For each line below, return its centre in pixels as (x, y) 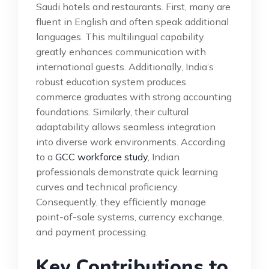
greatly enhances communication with (121, 51)
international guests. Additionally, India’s (125, 66)
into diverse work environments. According (131, 141)
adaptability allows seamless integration (126, 126)
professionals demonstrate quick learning (127, 171)
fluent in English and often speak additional (132, 21)
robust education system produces (111, 81)
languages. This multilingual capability (120, 36)
